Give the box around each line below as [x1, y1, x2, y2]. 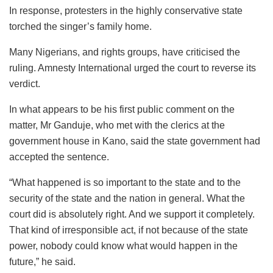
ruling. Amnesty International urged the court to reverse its [9, 62, 256, 73]
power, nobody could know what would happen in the [9, 240, 238, 251]
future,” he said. [9, 256, 76, 267]
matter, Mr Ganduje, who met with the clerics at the [9, 119, 225, 130]
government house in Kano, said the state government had [9, 135, 260, 146]
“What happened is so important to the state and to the [9, 177, 241, 188]
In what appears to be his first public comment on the [9, 104, 235, 115]
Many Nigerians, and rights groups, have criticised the [9, 46, 240, 57]
